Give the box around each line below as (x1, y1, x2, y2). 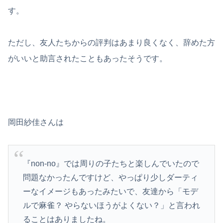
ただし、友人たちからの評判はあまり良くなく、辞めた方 (8, 38, 215, 47)
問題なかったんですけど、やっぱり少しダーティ (22, 173, 198, 182)
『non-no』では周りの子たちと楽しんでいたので (22, 159, 199, 168)
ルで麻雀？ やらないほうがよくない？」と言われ (22, 201, 200, 210)
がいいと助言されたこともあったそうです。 (8, 54, 167, 63)
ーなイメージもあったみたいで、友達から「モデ (22, 187, 198, 196)
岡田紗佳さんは (8, 118, 64, 127)
